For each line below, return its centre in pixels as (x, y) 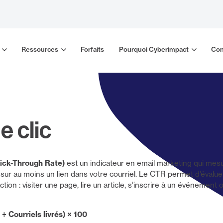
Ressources (40, 50)
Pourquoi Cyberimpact (154, 50)
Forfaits (92, 50)
